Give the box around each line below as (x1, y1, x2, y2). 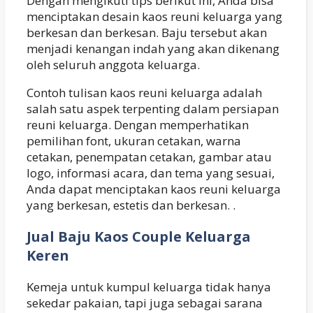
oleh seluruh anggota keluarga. (27, 56, 200, 73)
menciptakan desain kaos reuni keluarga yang (27, 8, 282, 24)
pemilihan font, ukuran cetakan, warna (27, 132, 241, 149)
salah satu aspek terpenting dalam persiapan (27, 100, 279, 117)
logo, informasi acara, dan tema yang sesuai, (27, 164, 275, 181)
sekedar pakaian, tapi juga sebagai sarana (27, 294, 263, 311)
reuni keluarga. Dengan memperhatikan (27, 116, 249, 133)
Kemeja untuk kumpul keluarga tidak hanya (27, 278, 271, 295)
